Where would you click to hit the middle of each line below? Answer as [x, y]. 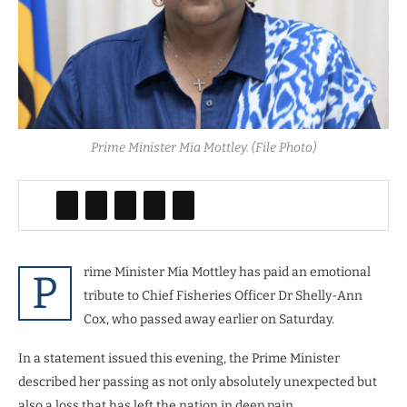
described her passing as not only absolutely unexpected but [198, 382]
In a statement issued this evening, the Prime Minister [179, 358]
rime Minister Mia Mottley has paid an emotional [227, 272]
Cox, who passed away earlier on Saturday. [209, 319]
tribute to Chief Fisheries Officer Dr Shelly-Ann [223, 295]
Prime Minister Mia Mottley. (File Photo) [203, 147]
